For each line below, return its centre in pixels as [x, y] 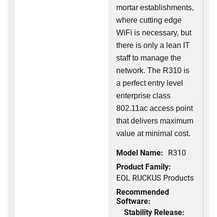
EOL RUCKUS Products [155, 178]
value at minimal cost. [153, 134]
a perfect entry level [150, 83]
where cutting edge [149, 20]
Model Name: [140, 153]
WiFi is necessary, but [154, 33]
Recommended [143, 192]
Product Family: [144, 167]
